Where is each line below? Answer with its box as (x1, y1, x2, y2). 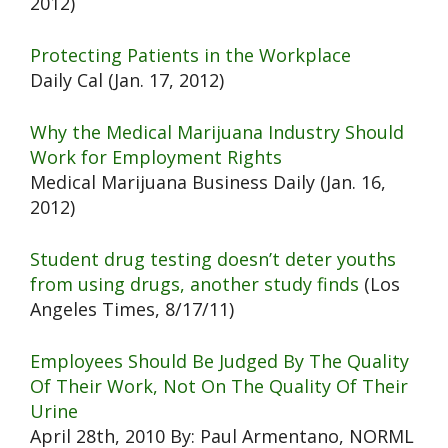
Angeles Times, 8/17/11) (30, 297, 234, 322)
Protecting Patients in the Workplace (30, 43, 351, 68)
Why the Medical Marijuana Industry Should (30, 120, 404, 145)
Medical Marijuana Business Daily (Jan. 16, (30, 170, 386, 195)
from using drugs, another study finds (30, 272, 359, 297)
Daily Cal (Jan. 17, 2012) (30, 68, 224, 93)
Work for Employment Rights (30, 145, 282, 170)
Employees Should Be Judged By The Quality (30, 349, 409, 374)
